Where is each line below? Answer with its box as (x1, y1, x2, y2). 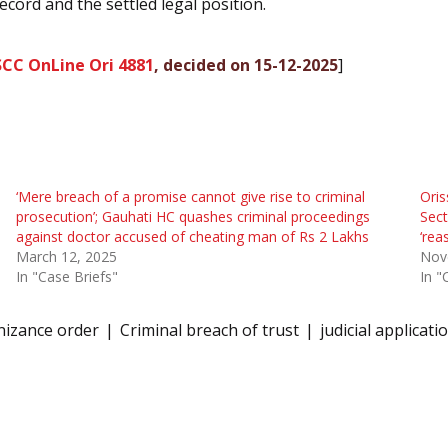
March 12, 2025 (15, 246, 117, 266)
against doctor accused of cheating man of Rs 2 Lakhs (15, 226, 369, 246)
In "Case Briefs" (15, 266, 118, 286)
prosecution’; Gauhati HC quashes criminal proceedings (15, 206, 370, 226)
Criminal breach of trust (120, 318, 299, 341)
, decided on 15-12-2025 (154, 54, 338, 77)
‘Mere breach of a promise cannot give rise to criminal (15, 186, 365, 206)
